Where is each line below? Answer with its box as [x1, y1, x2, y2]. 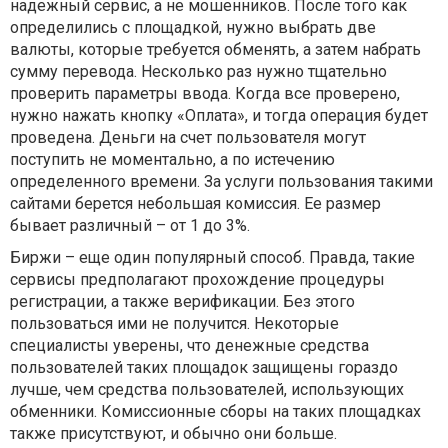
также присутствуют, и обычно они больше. [10, 424, 337, 444]
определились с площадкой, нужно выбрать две [10, 18, 376, 38]
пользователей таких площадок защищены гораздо [10, 358, 398, 378]
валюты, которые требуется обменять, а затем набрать [10, 40, 421, 60]
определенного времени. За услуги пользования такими [10, 172, 433, 192]
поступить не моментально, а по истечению [10, 150, 335, 170]
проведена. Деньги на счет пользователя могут [10, 128, 366, 148]
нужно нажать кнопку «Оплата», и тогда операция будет [10, 106, 428, 126]
